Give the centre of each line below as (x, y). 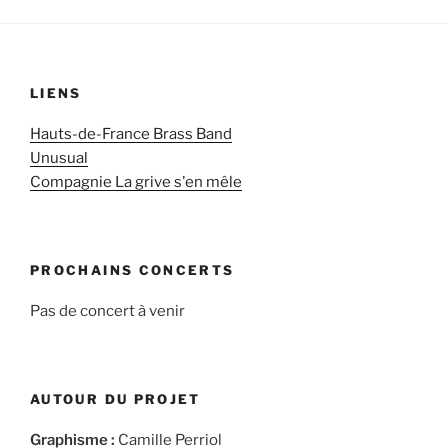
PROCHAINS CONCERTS (132, 270)
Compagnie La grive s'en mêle (136, 181)
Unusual (59, 157)
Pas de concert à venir (107, 310)
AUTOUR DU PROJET (115, 399)
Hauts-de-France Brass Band (131, 133)
